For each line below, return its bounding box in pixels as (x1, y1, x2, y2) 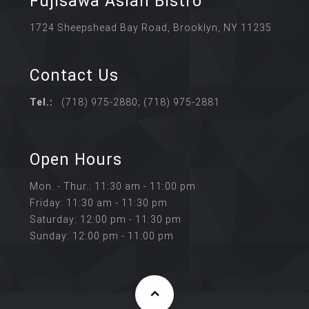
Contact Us (30, 66, 119, 86)
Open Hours (30, 150, 123, 170)
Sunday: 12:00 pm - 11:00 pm (30, 230, 175, 243)
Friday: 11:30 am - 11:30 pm (30, 197, 168, 210)
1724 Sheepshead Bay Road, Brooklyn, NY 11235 (30, 21, 272, 34)
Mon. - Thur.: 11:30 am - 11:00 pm (30, 180, 197, 193)
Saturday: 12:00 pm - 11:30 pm (30, 213, 182, 226)
